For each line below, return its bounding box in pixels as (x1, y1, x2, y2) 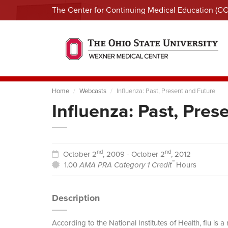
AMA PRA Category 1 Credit (79, 159, 172, 170)
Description (52, 191, 100, 205)
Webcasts (79, 86, 106, 96)
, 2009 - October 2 (103, 149, 165, 160)
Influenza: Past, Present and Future (117, 86, 215, 96)
